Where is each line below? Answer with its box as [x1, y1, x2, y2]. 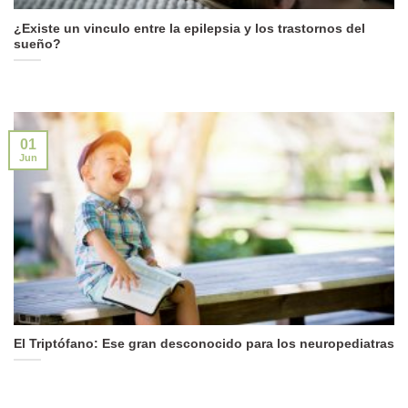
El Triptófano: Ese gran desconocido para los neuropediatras [14, 336, 394, 351]
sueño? [14, 36, 61, 51]
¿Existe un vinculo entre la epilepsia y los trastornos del [14, 21, 365, 36]
